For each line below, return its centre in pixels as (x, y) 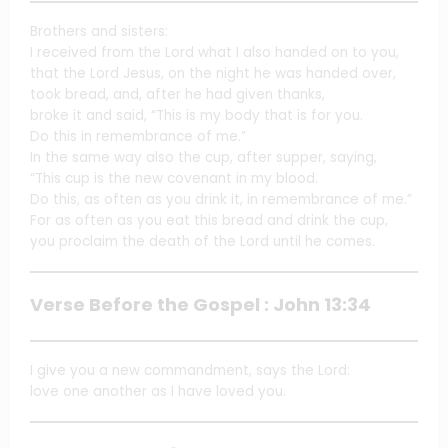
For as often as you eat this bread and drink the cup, (209, 220)
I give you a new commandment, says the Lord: (190, 371)
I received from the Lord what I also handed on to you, (214, 52)
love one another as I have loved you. (158, 392)
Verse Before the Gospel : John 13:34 (200, 304)
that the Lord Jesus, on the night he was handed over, (213, 73)
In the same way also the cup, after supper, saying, (203, 157)
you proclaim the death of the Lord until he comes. (202, 241)
